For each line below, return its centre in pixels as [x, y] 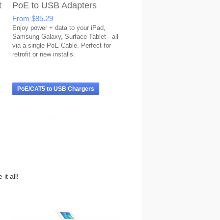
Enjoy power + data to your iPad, [59, 28]
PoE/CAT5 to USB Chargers [56, 89]
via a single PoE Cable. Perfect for [62, 45]
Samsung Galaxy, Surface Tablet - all [65, 37]
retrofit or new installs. [44, 54]
